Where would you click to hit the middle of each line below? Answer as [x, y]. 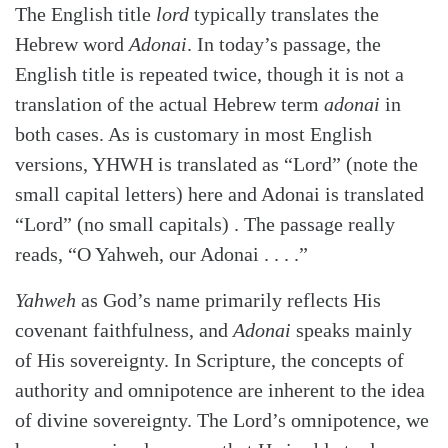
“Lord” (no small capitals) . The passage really [205, 224]
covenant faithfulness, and [124, 330]
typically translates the [284, 14]
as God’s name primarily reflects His [228, 300]
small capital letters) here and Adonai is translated [219, 194]
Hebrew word [72, 44]
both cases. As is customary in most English [193, 134]
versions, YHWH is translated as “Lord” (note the [216, 164]
